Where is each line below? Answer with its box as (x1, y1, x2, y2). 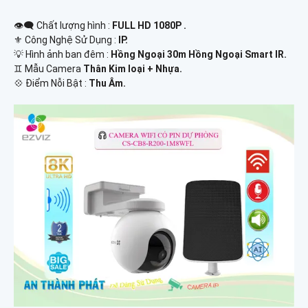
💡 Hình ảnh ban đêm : (14, 49, 111, 60)
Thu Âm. (89, 78, 126, 89)
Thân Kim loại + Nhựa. (83, 63, 182, 75)
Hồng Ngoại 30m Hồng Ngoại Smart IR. (111, 49, 287, 60)
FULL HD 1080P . (112, 20, 186, 32)
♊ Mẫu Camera (14, 63, 83, 75)
